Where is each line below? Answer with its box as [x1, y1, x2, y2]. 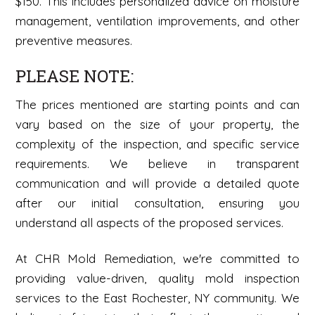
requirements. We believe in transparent [15, 156, 300, 172]
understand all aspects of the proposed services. [15, 215, 284, 231]
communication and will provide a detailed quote [15, 176, 300, 191]
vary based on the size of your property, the [15, 117, 300, 132]
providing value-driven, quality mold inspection [15, 270, 300, 285]
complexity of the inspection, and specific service [15, 136, 300, 152]
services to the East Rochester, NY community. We [15, 290, 300, 305]
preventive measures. [15, 33, 133, 49]
